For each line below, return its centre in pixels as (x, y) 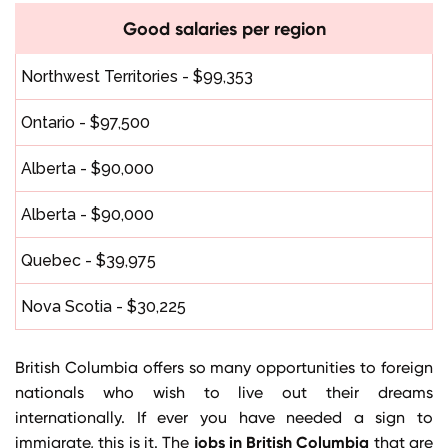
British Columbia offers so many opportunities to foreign (224, 367)
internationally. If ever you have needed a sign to (224, 417)
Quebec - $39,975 (88, 260)
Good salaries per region (224, 28)
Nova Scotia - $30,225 (103, 306)
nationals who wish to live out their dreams (224, 392)
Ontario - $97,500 (85, 122)
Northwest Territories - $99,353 (137, 76)
